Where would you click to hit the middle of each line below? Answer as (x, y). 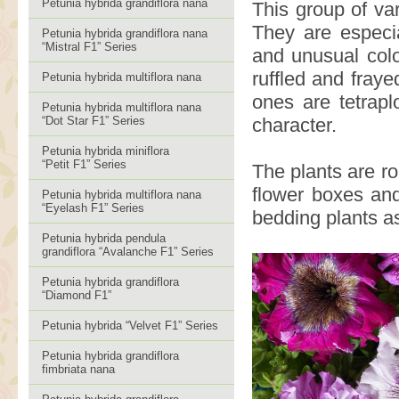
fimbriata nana (78, 369)
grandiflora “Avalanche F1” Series (128, 252)
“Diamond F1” (77, 295)
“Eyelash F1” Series (93, 208)
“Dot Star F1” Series (94, 121)
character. (294, 125)
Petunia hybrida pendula (104, 238)
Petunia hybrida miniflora (106, 151)
